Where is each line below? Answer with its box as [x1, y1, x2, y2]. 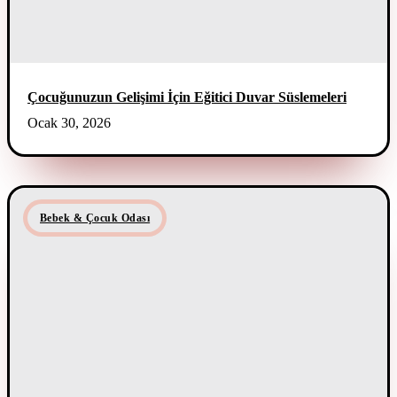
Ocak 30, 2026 [27, 114, 111, 130]
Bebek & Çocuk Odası [40, 211, 151, 224]
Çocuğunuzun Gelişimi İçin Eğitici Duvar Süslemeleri [27, 89, 346, 105]
